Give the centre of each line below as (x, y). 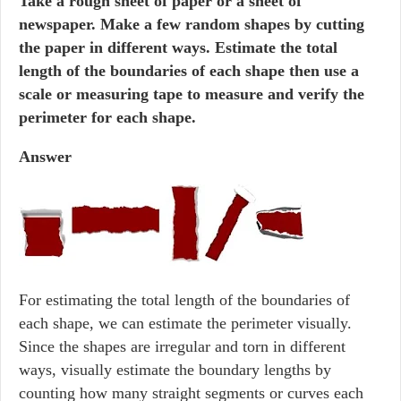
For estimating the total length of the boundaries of (184, 300)
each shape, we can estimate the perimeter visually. (185, 323)
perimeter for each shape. (107, 117)
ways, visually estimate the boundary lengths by (175, 370)
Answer (45, 157)
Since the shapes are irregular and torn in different (182, 346)
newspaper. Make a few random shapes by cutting (192, 24)
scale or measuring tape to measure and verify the (192, 94)
